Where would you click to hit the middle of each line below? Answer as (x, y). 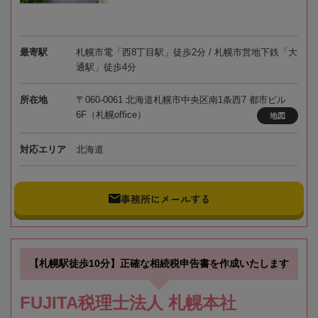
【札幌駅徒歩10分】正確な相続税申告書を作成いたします (159, 264)
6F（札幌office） (111, 115)
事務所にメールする (165, 198)
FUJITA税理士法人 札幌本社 (128, 303)
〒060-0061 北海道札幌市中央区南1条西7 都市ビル (181, 100)
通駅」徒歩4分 (106, 67)
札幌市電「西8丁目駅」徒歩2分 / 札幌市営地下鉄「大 (186, 53)
